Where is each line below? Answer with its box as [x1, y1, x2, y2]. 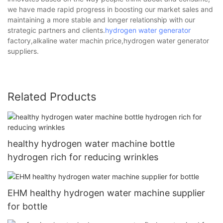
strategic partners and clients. [7, 25, 105, 34]
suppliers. [7, 46, 39, 55]
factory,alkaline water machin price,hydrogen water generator [7, 36, 209, 45]
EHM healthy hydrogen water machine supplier [7, 188, 205, 198]
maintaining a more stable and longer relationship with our [7, 15, 195, 24]
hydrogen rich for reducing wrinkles [7, 151, 158, 162]
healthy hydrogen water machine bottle [7, 138, 175, 149]
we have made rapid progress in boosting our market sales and [7, 4, 213, 13]
